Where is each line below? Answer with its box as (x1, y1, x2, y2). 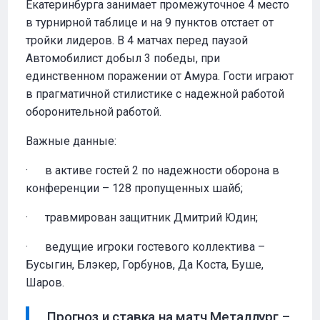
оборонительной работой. (26, 105, 162, 119)
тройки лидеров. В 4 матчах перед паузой (26, 34, 249, 47)
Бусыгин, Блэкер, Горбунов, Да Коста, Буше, (26, 258, 264, 271)
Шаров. (26, 276, 65, 289)
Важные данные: (26, 134, 117, 148)
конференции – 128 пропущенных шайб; (26, 181, 244, 195)
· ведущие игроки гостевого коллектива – (26, 240, 266, 254)
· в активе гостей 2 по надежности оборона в (26, 164, 280, 177)
